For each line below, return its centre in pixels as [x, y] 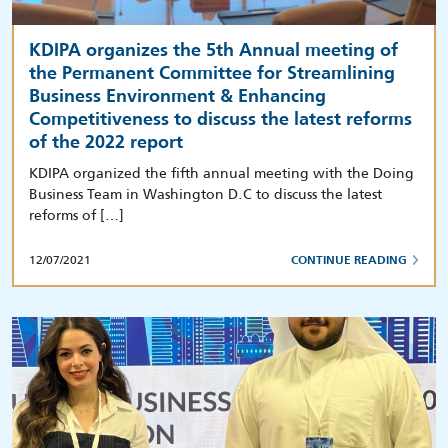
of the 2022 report [106, 142]
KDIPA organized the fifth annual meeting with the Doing [221, 172]
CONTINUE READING [349, 260]
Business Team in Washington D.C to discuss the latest [205, 193]
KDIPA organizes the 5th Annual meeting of [213, 50]
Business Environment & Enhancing [177, 96]
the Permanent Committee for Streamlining [212, 73]
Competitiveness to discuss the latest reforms [220, 119]
